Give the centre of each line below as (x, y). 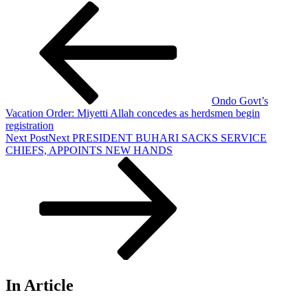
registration (30, 126)
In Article (40, 285)
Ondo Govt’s (240, 101)
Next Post (27, 138)
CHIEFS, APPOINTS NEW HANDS (89, 151)
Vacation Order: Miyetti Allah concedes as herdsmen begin (133, 113)
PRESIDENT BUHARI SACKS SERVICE (169, 138)
